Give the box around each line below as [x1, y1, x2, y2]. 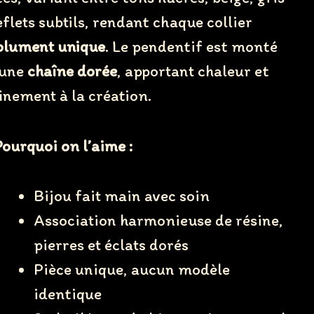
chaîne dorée [27, 60, 117, 81]
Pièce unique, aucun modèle [33, 259, 230, 280]
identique [33, 284, 102, 304]
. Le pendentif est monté [104, 36, 278, 56]
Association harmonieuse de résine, [33, 210, 283, 231]
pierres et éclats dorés [33, 235, 189, 255]
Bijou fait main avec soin [33, 186, 210, 206]
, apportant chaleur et [116, 60, 269, 81]
